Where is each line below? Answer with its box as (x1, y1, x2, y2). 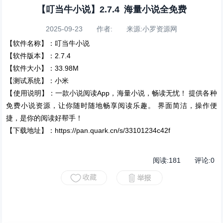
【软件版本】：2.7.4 (6, 52, 71, 60)
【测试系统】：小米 (6, 77, 69, 85)
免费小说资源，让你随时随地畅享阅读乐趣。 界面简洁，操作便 (6, 102, 217, 110)
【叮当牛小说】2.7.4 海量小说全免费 (36, 4, 187, 14)
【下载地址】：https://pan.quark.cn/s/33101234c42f (6, 126, 171, 134)
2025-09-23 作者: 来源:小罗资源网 (46, 25, 177, 33)
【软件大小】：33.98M (6, 64, 79, 72)
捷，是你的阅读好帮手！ (6, 114, 83, 122)
